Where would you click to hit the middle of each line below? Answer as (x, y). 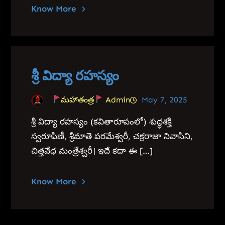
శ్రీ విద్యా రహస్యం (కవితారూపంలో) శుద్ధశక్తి (102, 121)
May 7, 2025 (164, 99)
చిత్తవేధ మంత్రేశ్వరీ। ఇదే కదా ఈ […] (92, 150)
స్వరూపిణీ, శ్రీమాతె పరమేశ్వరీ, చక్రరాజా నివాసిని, (112, 136)
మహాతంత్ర (77, 99)
